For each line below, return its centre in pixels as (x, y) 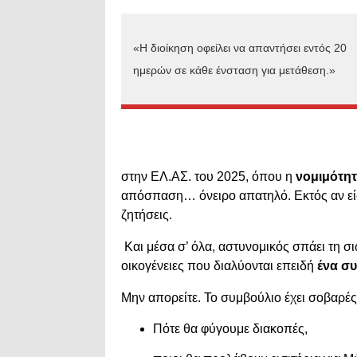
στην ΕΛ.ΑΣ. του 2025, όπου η (208, 177)
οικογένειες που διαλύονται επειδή (219, 266)
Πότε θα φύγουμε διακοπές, (230, 329)
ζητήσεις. (147, 215)
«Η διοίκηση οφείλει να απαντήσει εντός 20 (240, 48)
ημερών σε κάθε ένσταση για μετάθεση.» (234, 71)
